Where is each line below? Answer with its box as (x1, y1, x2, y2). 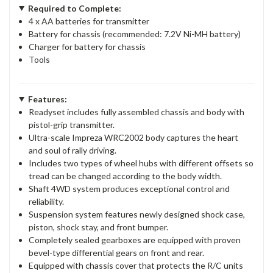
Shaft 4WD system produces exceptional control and (29, 183, 230, 194)
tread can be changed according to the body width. (29, 170, 222, 181)
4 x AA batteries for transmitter (29, 15, 150, 26)
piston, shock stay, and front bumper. (29, 221, 169, 232)
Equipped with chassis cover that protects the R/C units (29, 260, 244, 271)
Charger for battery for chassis (29, 41, 146, 52)
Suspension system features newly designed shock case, (29, 208, 246, 219)
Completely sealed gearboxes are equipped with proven (29, 234, 241, 245)
